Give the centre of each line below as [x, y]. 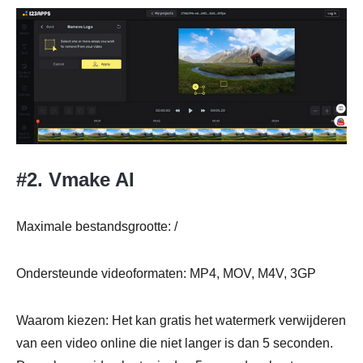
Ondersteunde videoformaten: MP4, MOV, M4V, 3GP [166, 274]
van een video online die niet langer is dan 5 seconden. [175, 344]
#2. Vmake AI [75, 180]
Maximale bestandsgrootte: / [97, 227]
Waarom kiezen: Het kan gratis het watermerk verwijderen [181, 321]
